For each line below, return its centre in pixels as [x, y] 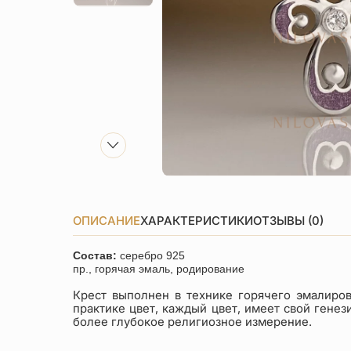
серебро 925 [153, 256]
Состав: [97, 256]
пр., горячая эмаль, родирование [162, 269]
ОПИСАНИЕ [107, 221]
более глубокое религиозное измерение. [193, 322]
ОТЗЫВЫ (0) [289, 221]
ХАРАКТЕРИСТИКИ [197, 221]
